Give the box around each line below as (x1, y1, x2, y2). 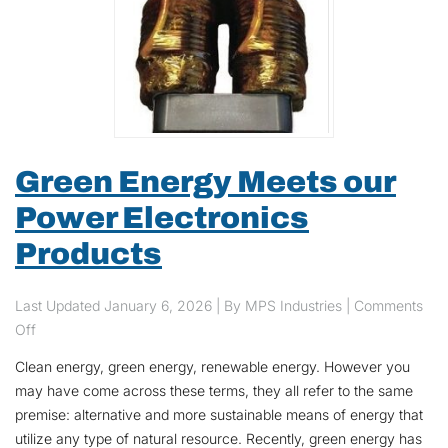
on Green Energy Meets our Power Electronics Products (35, 320, 392, 338)
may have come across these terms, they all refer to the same (15, 382, 413, 400)
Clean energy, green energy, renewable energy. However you (15, 358, 410, 376)
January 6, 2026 (104, 297, 216, 315)
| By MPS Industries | (216, 297, 354, 315)
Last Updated (15, 297, 104, 315)
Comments (354, 297, 423, 315)
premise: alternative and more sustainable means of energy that (15, 406, 423, 424)
